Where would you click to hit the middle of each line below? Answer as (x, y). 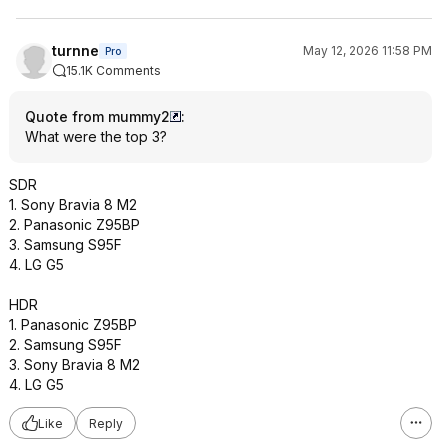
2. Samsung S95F (65, 344)
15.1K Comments (113, 70)
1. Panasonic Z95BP (73, 324)
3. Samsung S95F (65, 244)
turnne (75, 50)
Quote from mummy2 (97, 116)
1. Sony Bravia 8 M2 (73, 204)
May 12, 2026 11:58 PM (367, 50)
